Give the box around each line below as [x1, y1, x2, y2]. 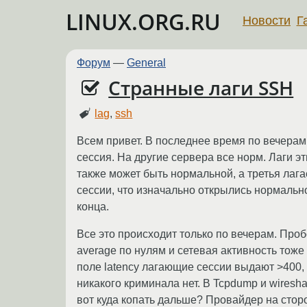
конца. [77, 200, 109, 212]
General [127, 57, 166, 69]
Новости [243, 13, 291, 27]
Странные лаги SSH [108, 75, 294, 101]
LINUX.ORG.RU [66, 7, 221, 36]
